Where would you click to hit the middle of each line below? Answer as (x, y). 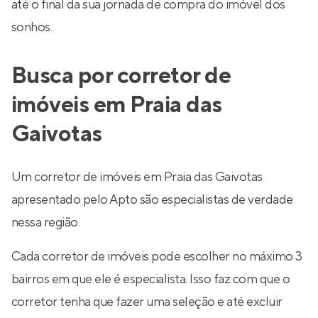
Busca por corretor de (121, 76)
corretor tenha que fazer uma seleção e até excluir (147, 302)
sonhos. (32, 27)
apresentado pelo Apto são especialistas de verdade (152, 200)
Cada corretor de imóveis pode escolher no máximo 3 (157, 257)
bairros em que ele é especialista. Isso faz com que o (151, 279)
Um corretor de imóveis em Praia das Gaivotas (137, 177)
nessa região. (46, 223)
